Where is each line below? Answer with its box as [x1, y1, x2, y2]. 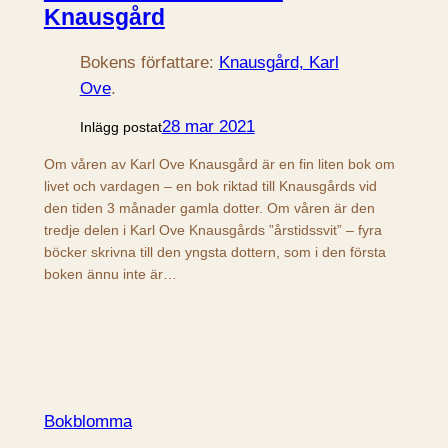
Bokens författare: [79, 53, 219, 73]
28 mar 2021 [161, 117, 255, 137]
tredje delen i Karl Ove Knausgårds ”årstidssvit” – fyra [43, 221, 382, 238]
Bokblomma [43, 412, 132, 432]
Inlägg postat [79, 119, 162, 136]
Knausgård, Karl [218, 53, 339, 73]
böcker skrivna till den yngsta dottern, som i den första [43, 243, 386, 260]
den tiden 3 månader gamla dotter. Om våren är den [43, 199, 375, 216]
